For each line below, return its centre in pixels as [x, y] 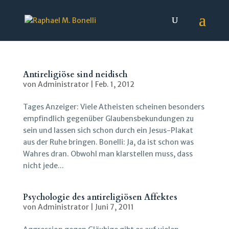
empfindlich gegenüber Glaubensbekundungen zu [108, 119]
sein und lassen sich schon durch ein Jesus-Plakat [108, 130]
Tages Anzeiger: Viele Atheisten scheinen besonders [113, 107]
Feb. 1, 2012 [114, 84]
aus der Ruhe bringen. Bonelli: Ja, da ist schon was [108, 142]
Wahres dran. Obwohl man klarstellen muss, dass [108, 154]
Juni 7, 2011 [114, 207]
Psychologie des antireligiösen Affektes [100, 197]
